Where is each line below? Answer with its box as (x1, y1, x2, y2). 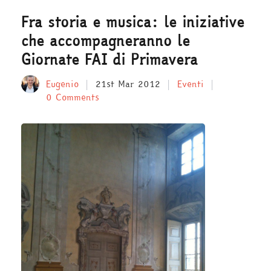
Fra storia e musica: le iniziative (21, 11, 244, 33)
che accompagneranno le (21, 30, 190, 52)
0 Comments (46, 90, 99, 104)
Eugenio (46, 77, 79, 91)
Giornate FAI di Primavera (21, 48, 198, 71)
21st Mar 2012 (96, 77, 160, 91)
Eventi (177, 77, 204, 91)
